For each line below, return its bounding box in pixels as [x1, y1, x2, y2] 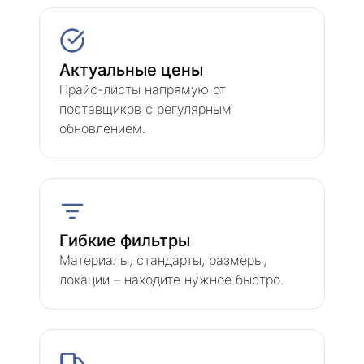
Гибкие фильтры [59, 230, 190, 250]
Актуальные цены [59, 59, 203, 80]
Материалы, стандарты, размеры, [59, 251, 266, 268]
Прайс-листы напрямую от [59, 80, 226, 97]
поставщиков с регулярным [59, 100, 232, 117]
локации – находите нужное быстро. [59, 271, 284, 288]
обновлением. [59, 119, 145, 136]
